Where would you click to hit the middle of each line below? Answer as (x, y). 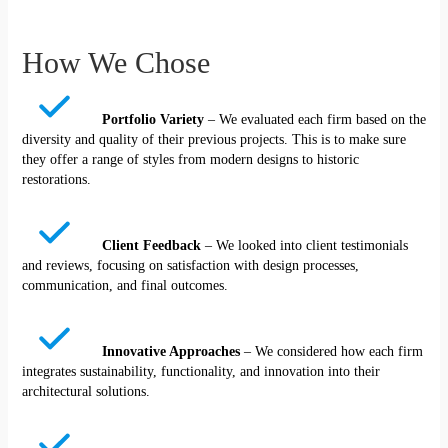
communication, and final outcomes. (124, 286)
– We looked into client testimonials (304, 246)
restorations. (56, 180)
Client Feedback (151, 246)
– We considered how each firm (333, 352)
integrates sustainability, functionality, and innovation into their (200, 372)
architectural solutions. (85, 392)
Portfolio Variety (154, 120)
